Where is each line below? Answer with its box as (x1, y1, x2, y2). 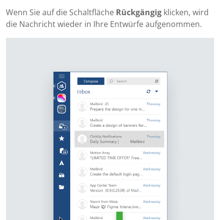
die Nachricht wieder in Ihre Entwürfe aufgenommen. (6, 19, 202, 30)
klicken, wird (162, 7, 209, 18)
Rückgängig (116, 7, 162, 18)
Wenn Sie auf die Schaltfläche (6, 7, 116, 18)
